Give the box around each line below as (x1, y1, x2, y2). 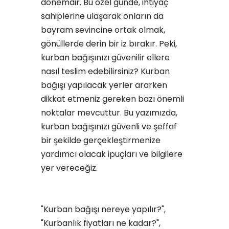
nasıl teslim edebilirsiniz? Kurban (41, 65, 170, 77)
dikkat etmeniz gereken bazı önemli (41, 93, 184, 105)
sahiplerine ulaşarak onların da (41, 10, 164, 22)
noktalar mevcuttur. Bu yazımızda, (41, 107, 177, 119)
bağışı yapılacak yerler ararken (41, 79, 167, 91)
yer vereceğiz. (41, 162, 98, 174)
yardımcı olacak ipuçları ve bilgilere (41, 148, 182, 160)
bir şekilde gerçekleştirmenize (41, 134, 161, 146)
